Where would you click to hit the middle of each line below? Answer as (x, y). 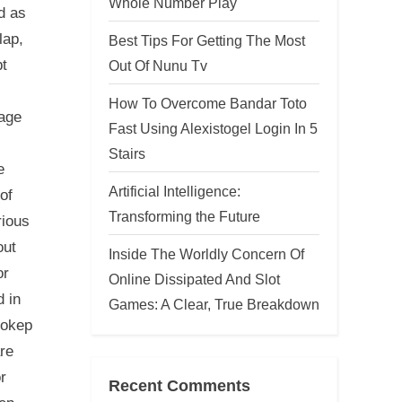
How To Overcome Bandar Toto (208, 103)
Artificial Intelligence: (175, 191)
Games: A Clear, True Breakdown (214, 304)
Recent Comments (179, 385)
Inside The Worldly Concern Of (206, 253)
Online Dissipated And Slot (194, 279)
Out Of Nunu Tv (158, 65)
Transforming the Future (184, 216)
